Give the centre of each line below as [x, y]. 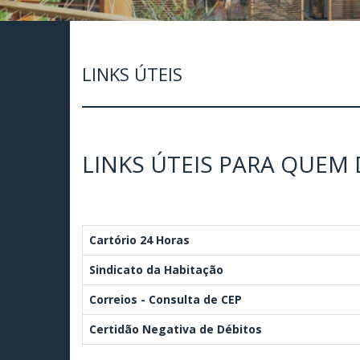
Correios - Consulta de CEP [166, 299]
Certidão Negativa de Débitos [176, 329]
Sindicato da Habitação [156, 269]
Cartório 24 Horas [139, 239]
